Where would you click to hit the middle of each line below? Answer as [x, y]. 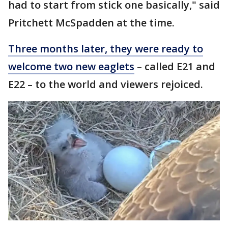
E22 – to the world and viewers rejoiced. [107, 84]
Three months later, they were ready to [106, 48]
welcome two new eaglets [71, 66]
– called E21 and [175, 66]
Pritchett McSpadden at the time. [93, 22]
